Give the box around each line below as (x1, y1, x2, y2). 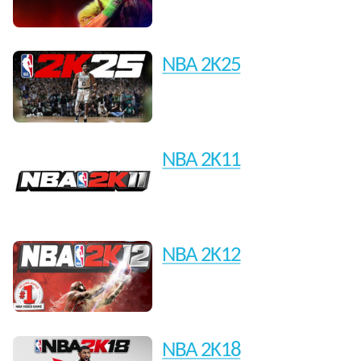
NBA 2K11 (162, 150, 241, 172)
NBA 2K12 (162, 244, 241, 267)
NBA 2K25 (162, 55, 241, 77)
